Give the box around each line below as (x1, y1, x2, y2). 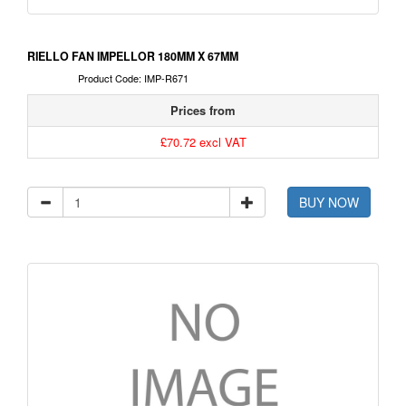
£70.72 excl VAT (159, 133, 246, 151)
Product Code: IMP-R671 (77, 71, 188, 86)
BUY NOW (299, 193, 360, 212)
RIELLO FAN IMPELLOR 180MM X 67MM (27, 48, 238, 65)
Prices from (170, 101, 236, 120)
